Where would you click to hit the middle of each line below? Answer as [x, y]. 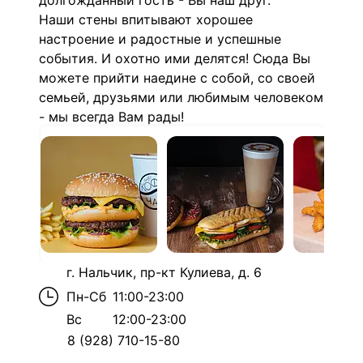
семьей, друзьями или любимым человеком [181, 97]
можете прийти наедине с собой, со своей [177, 78]
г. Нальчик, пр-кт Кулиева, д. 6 [164, 272]
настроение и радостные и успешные [160, 39]
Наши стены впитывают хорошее [146, 19]
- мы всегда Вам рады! [111, 117]
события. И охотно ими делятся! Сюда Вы [175, 58]
